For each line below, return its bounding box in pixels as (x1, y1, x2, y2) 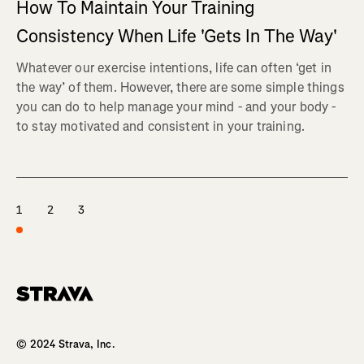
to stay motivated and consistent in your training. (16, 117, 305, 135)
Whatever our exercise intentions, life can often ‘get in (16, 58, 331, 76)
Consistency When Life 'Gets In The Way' (16, 24, 337, 48)
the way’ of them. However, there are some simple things (16, 78, 344, 96)
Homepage (15, 300, 68, 314)
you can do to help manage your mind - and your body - (16, 97, 336, 115)
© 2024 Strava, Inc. (16, 336, 115, 351)
